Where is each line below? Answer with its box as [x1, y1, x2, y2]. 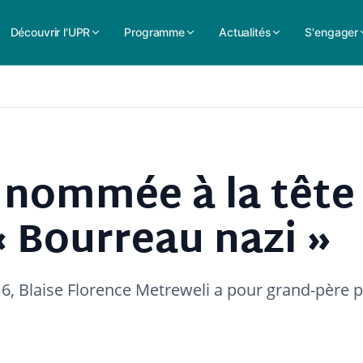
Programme [124, 25, 185, 39]
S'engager [305, 25, 359, 39]
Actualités [218, 25, 271, 39]
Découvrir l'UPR [10, 25, 91, 39]
